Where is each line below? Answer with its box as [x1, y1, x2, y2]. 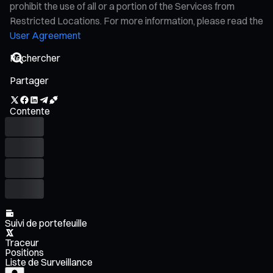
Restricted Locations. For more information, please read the [10, 14, 263, 27]
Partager [10, 74, 49, 87]
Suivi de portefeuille [5, 216, 87, 229]
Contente [10, 104, 50, 117]
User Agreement [10, 29, 81, 41]
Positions [5, 246, 44, 258]
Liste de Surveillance [5, 255, 93, 268]
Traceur [5, 236, 39, 249]
